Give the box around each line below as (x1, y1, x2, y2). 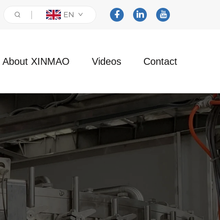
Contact (143, 55, 177, 67)
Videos (92, 55, 121, 67)
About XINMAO (2, 55, 70, 67)
